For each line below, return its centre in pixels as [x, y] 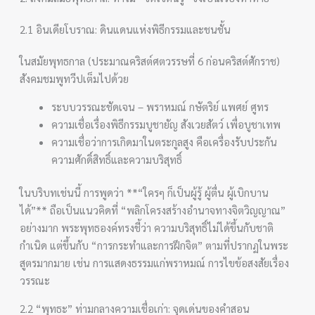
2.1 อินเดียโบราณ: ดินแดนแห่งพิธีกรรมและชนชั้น [126, 29]
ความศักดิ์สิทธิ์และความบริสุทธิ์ [117, 159]
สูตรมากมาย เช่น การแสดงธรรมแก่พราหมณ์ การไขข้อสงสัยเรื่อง [155, 263]
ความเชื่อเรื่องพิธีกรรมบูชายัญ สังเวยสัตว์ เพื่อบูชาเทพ [166, 124]
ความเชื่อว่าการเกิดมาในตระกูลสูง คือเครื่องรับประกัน [165, 141]
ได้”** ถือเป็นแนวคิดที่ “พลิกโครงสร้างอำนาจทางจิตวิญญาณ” [153, 210]
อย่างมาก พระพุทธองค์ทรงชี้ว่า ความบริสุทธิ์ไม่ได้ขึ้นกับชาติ [147, 227]
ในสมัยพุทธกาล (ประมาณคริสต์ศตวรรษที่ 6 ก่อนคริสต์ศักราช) [150, 60]
